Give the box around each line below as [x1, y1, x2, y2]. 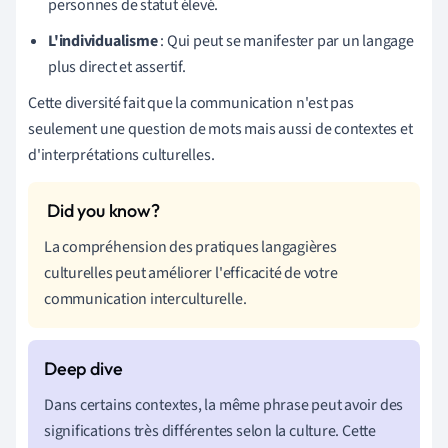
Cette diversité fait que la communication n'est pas [28, 91, 354, 114]
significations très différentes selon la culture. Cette [44, 419, 376, 442]
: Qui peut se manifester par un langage [157, 29, 414, 52]
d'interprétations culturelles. [28, 143, 215, 166]
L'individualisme [48, 29, 158, 52]
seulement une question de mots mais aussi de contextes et [28, 117, 413, 140]
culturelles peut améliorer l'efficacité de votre [44, 261, 338, 284]
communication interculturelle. [44, 287, 247, 310]
